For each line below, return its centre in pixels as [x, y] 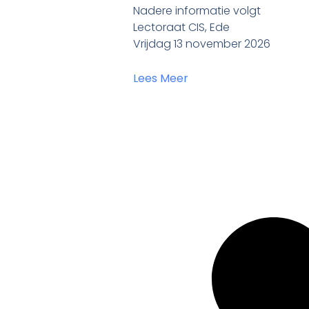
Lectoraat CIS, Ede [182, 28]
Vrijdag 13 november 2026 [202, 44]
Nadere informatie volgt [197, 11]
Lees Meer [161, 79]
